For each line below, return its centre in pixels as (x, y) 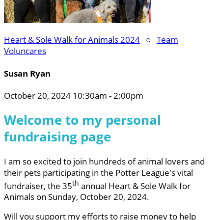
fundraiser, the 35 (38, 186)
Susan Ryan (27, 73)
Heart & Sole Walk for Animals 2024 (72, 40)
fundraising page (57, 137)
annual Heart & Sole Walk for (135, 186)
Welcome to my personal (82, 120)
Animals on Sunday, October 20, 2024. (78, 197)
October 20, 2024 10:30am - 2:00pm (74, 96)
